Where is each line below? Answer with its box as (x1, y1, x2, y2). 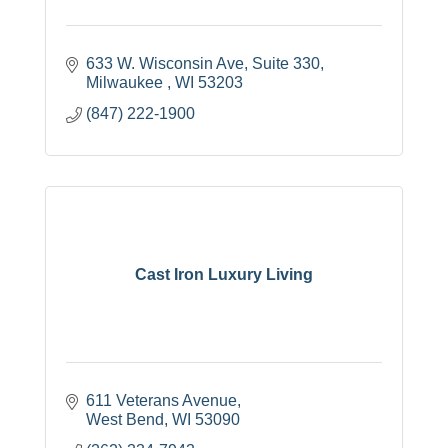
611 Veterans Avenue (86, 392, 237, 410)
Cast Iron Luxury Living (135, 265, 313, 283)
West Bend (86, 411, 164, 429)
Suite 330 (252, 55, 320, 73)
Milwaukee (86, 74, 167, 92)
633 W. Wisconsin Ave (86, 55, 244, 73)
